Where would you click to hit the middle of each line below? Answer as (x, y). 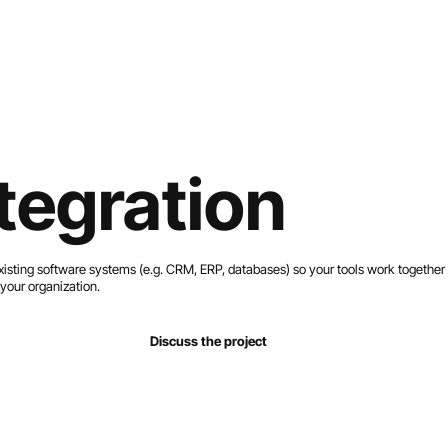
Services (134, 42)
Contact (398, 42)
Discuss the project (208, 341)
